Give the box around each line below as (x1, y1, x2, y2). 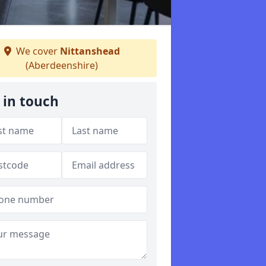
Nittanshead (59, 45, 120, 58)
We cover (13, 45, 60, 58)
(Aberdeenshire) (26, 59, 98, 72)
